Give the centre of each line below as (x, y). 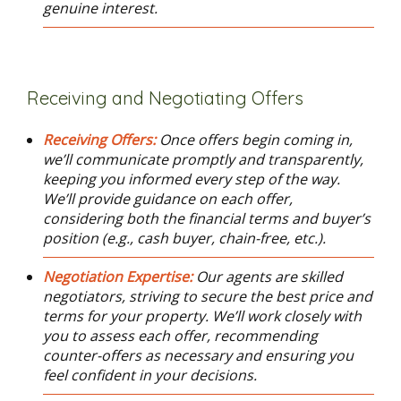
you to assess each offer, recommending (180, 336)
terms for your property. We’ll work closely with (202, 316)
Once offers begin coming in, (256, 140)
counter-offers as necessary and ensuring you (198, 355)
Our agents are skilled (269, 277)
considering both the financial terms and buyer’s (206, 218)
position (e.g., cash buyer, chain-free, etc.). (184, 238)
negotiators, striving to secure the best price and (207, 296)
